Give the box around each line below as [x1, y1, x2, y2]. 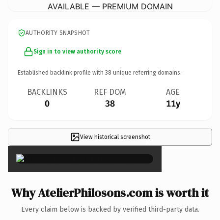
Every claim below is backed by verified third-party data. [21, 205, 199, 214]
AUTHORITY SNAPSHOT [26, 29, 90, 36]
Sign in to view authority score [33, 48, 121, 55]
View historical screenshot [80, 133, 150, 140]
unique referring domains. [111, 69, 182, 76]
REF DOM [94, 87, 126, 97]
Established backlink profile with [18, 69, 105, 76]
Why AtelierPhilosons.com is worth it [11, 184, 209, 201]
